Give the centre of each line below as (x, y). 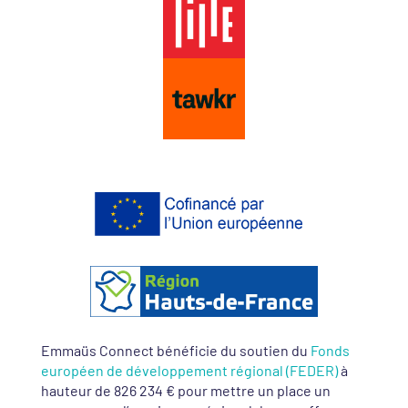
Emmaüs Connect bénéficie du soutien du (175, 350)
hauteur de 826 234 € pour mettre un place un (185, 390)
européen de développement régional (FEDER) (189, 370)
